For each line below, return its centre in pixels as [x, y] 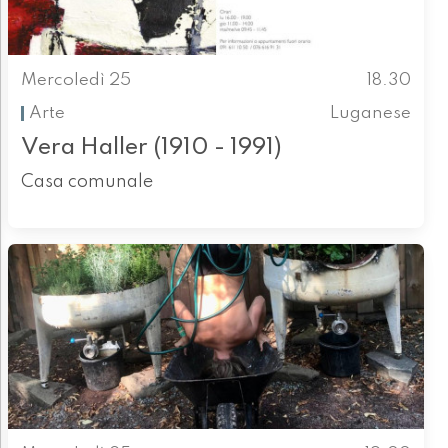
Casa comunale [86, 182]
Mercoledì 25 [75, 81]
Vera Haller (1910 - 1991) [151, 147]
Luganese [371, 113]
